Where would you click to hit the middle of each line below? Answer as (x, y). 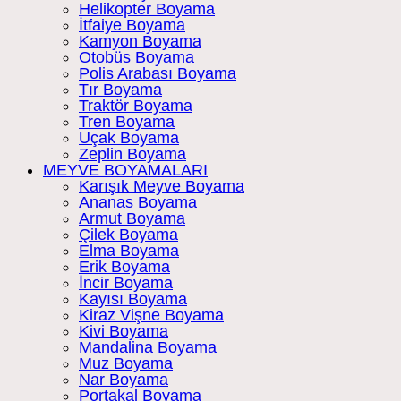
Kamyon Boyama (140, 42)
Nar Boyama (124, 380)
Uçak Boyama (129, 138)
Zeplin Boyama (132, 154)
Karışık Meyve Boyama (162, 187)
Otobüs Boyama (137, 58)
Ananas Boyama (138, 203)
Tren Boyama (127, 122)
